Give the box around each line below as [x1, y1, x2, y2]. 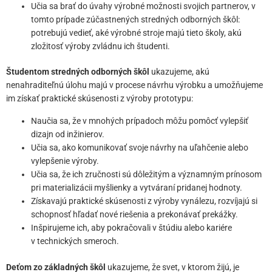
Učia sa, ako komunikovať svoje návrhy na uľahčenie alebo [31, 143, 249, 153]
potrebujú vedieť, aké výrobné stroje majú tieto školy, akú [31, 27, 242, 38]
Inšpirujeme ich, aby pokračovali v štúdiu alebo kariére [31, 223, 233, 233]
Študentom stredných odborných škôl [6, 67, 151, 77]
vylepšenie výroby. [31, 156, 100, 166]
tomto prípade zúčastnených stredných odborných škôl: [31, 14, 240, 24]
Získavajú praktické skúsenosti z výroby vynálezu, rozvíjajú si [31, 196, 258, 206]
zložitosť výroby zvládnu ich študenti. [31, 41, 171, 51]
